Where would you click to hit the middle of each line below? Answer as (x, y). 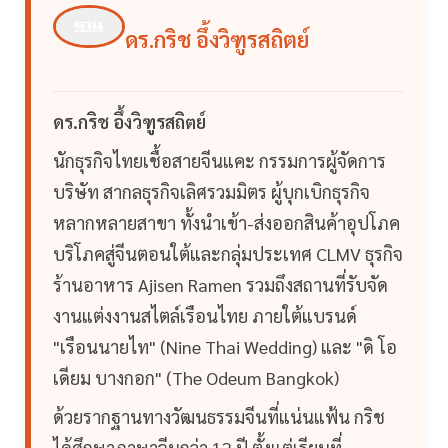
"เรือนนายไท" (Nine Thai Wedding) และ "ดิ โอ (225, 347)
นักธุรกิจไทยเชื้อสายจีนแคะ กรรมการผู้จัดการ (219, 161)
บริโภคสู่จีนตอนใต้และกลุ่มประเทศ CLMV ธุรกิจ (228, 254)
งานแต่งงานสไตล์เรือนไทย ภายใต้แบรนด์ (205, 316)
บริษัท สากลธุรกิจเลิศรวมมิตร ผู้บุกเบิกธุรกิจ (211, 192)
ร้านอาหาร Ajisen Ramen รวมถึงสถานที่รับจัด (220, 285)
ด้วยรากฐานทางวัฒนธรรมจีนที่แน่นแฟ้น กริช (219, 417)
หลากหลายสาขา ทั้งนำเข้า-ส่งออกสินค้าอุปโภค (226, 223)
